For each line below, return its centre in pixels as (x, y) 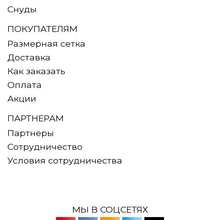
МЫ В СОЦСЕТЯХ (110, 210)
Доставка (29, 57)
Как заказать (36, 71)
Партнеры (31, 133)
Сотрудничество (45, 147)
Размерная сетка (46, 44)
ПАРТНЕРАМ (36, 118)
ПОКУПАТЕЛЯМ (42, 29)
